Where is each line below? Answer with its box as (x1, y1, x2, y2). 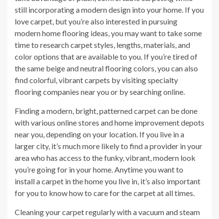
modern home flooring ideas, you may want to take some (15, 28, 202, 38)
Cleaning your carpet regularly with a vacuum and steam (15, 207, 200, 217)
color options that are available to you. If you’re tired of (15, 52, 197, 62)
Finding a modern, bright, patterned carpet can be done (15, 106, 197, 116)
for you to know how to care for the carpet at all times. (15, 188, 195, 198)
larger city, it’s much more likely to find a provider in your (15, 141, 202, 151)
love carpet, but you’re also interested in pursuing (15, 17, 177, 26)
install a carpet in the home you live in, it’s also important (15, 176, 200, 186)
